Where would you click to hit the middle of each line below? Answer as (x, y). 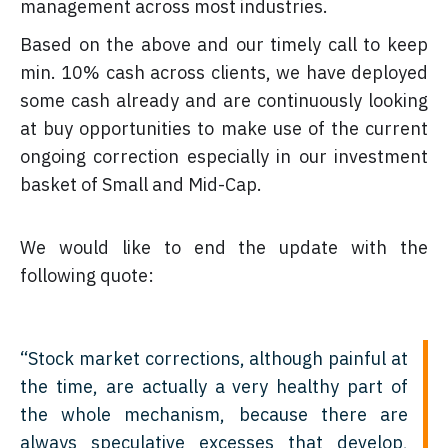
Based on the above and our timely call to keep (224, 44)
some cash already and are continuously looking (224, 100)
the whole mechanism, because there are (214, 414)
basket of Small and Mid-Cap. (141, 184)
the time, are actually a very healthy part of (214, 386)
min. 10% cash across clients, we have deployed (224, 72)
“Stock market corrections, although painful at (214, 358)
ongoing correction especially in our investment (224, 156)
